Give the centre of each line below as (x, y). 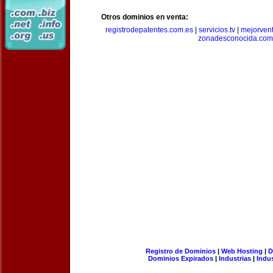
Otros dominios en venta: (145, 17)
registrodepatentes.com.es (149, 30)
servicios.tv (217, 30)
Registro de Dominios (180, 251)
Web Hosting (242, 251)
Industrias (235, 258)
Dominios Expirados (181, 258)
